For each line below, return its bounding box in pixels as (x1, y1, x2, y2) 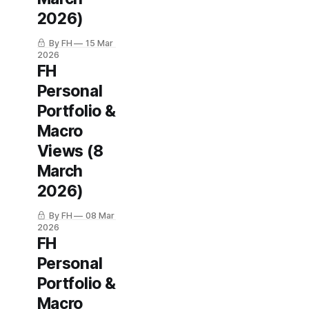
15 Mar (86, 38, 114, 48)
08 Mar (86, 210, 115, 221)
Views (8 (37, 141, 103, 161)
